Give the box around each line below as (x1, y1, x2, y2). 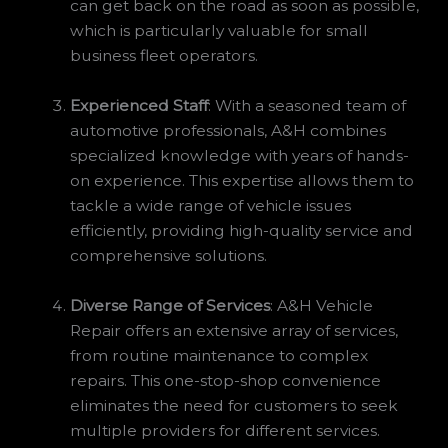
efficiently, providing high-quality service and (70, 221, 414, 241)
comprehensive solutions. (70, 246, 268, 266)
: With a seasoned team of (208, 96, 407, 116)
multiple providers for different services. (70, 421, 381, 441)
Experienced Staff (70, 96, 209, 116)
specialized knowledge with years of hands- (70, 146, 410, 166)
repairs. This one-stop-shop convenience (70, 371, 382, 391)
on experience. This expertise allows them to (70, 171, 415, 191)
